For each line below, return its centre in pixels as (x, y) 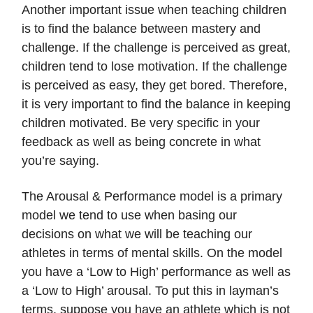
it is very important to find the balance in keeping (156, 104)
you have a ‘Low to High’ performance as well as (156, 272)
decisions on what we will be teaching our (137, 234)
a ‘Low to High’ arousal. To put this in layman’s (150, 291)
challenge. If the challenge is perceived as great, (156, 48)
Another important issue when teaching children (154, 10)
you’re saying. (60, 161)
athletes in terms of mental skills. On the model (152, 253)
